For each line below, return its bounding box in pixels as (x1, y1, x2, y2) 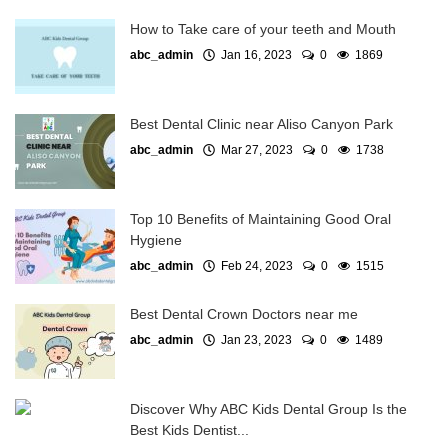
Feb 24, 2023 (215, 259, 293, 274)
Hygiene (130, 232, 182, 249)
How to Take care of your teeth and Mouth (130, 21, 396, 38)
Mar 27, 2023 (215, 143, 293, 158)
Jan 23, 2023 (215, 333, 292, 348)
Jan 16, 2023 (215, 48, 292, 63)
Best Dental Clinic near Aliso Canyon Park (130, 116, 393, 133)
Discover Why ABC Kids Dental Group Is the (130, 401, 407, 418)
